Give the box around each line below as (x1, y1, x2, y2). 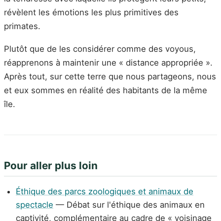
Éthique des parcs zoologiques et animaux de (16, 186, 193, 196)
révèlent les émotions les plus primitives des (4, 7, 179, 17)
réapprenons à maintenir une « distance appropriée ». (4, 57, 213, 68)
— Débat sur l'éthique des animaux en (53, 199, 205, 210)
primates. (4, 21, 40, 31)
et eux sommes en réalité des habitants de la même (4, 85, 207, 95)
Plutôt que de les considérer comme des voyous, (4, 43, 196, 54)
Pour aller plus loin (4, 159, 98, 172)
